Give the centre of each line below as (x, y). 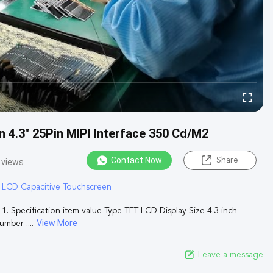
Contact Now (136, 160)
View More (57, 223)
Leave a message (231, 254)
